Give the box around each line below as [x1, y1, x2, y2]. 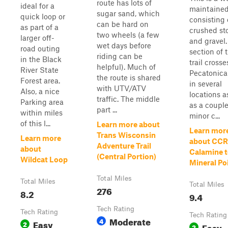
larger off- [20, 33, 54, 42]
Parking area [20, 97, 64, 106]
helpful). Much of [97, 62, 156, 71]
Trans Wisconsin [97, 130, 156, 139]
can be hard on [97, 19, 149, 28]
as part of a [20, 22, 59, 32]
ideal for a [20, 1, 54, 10]
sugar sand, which [97, 9, 160, 18]
